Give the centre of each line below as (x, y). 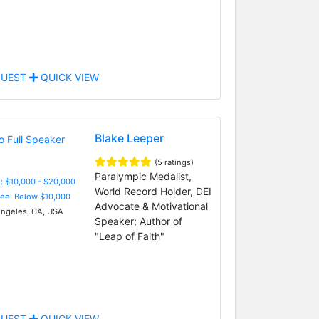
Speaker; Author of (138, 221)
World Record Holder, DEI (153, 191)
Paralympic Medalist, (143, 176)
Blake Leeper (129, 138)
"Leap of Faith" (129, 236)
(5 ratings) (174, 162)
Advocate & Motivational (151, 206)
